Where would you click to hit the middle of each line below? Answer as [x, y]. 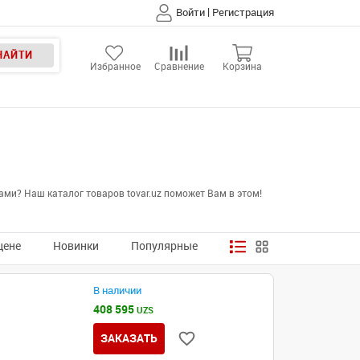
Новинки [76, 246]
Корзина [242, 67]
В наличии [118, 290]
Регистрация [243, 12]
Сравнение [179, 67]
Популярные [164, 246]
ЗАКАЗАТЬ [129, 338]
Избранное [115, 67]
